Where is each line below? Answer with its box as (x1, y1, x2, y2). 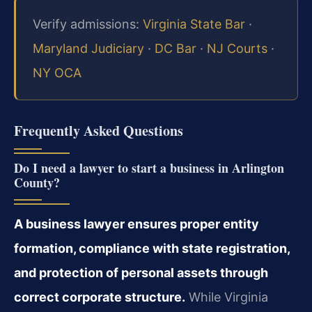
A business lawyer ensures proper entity (14, 217, 259, 232)
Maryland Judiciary (33, 41, 144, 56)
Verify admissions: (33, 17, 143, 31)
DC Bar (155, 41, 196, 56)
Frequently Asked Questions (14, 120, 183, 141)
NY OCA (33, 65, 81, 80)
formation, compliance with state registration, (14, 241, 290, 256)
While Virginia (185, 290, 268, 305)
